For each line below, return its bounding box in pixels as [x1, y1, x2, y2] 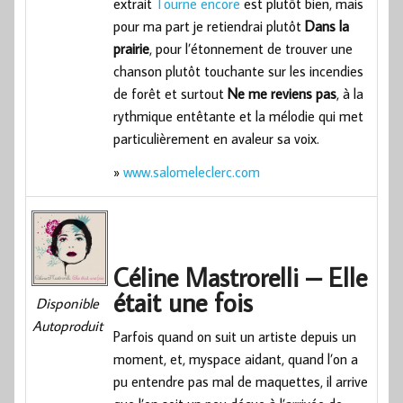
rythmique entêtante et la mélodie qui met [113, 106, 364, 125]
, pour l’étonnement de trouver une [149, 39, 354, 58]
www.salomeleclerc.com [123, 162, 261, 181]
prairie [113, 39, 150, 58]
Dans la [305, 16, 350, 35]
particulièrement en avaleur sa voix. [113, 129, 320, 148]
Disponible [35, 294, 99, 313]
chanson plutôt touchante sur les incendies [113, 61, 364, 80]
